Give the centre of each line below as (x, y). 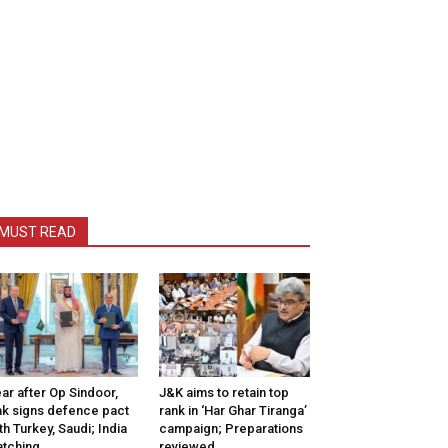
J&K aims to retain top (223, 393)
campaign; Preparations (230, 429)
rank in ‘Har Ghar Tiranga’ (232, 411)
